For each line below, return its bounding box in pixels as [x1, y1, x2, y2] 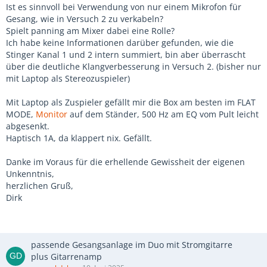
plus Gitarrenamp [31, 251, 102, 262]
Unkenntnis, [6, 168, 54, 179]
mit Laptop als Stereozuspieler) [6, 73, 130, 84]
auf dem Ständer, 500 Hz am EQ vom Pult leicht [67, 108, 259, 120]
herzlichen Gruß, [6, 180, 73, 191]
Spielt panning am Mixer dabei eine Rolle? [6, 25, 175, 36]
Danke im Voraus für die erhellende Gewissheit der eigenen [6, 156, 245, 167]
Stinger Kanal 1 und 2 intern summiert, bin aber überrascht [6, 49, 246, 60]
